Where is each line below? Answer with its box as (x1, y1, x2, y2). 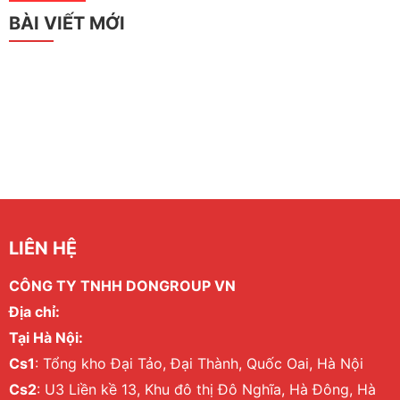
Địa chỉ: (9, 303, 63, 321)
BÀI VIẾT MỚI (9, 12, 125, 35)
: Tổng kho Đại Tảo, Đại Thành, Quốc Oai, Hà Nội (35, 354, 363, 373)
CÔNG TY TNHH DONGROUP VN (9, 277, 236, 296)
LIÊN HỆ (9, 237, 77, 260)
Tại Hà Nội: (9, 329, 83, 347)
